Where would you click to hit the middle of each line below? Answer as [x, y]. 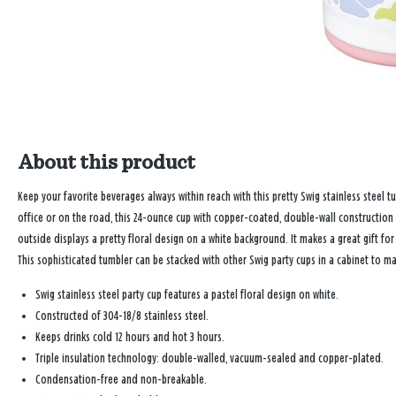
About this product [107, 162]
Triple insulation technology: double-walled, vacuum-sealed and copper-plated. [209, 358]
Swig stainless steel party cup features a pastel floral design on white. [187, 294]
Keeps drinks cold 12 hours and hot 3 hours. [130, 337]
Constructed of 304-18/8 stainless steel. [122, 316]
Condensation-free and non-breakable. [121, 379]
